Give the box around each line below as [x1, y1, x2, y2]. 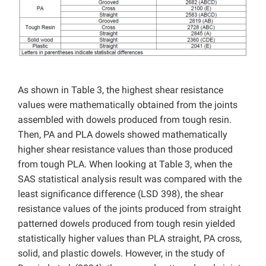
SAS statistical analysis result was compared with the [18, 173, 242, 185]
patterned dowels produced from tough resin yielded [18, 217, 235, 229]
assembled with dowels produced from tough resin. [18, 113, 232, 125]
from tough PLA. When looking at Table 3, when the [18, 158, 232, 170]
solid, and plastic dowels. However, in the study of [18, 247, 225, 259]
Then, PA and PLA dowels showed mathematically [18, 128, 227, 140]
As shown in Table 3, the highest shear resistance [18, 84, 223, 96]
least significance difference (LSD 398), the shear [18, 188, 223, 199]
